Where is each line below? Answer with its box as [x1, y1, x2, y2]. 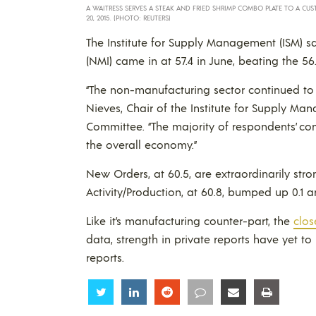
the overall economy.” [86, 136, 197, 152]
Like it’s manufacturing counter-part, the [86, 212, 293, 228]
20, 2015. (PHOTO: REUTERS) [86, 13, 171, 22]
